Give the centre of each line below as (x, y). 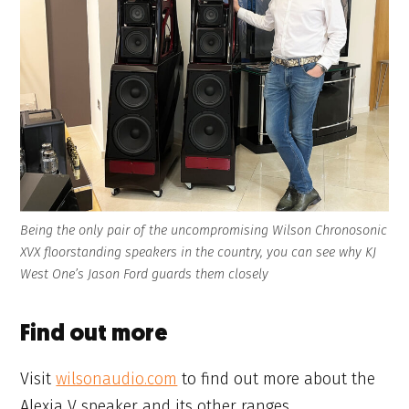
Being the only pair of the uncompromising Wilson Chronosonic (204, 230)
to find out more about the (277, 378)
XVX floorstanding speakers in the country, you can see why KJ (199, 252)
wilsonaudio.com (117, 378)
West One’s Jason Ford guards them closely (145, 274)
